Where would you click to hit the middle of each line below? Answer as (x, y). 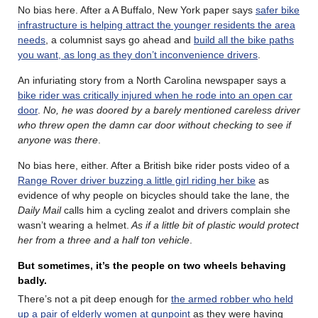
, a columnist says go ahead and (120, 39)
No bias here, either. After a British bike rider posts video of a (154, 165)
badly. (34, 280)
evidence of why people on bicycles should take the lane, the (154, 195)
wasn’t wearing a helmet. (73, 225)
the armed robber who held (232, 298)
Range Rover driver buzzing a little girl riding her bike (137, 180)
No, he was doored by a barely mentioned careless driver (172, 110)
